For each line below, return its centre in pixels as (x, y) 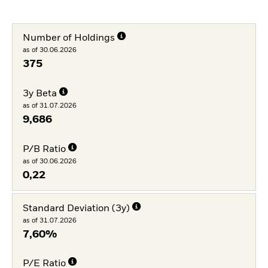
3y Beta (39, 94)
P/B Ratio (44, 149)
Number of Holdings (68, 39)
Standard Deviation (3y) (76, 208)
